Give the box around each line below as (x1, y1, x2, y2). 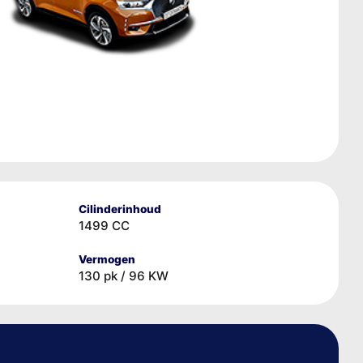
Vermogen (79, 252, 135, 266)
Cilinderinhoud (79, 202, 161, 216)
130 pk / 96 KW (79, 267, 169, 284)
